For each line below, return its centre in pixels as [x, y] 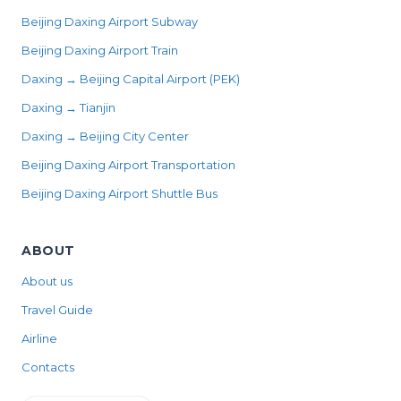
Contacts [48, 367]
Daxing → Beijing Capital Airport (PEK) [131, 79]
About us [47, 282]
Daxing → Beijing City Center [105, 137]
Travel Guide [57, 310]
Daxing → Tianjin [68, 108]
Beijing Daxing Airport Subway [110, 22]
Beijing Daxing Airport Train [100, 51]
